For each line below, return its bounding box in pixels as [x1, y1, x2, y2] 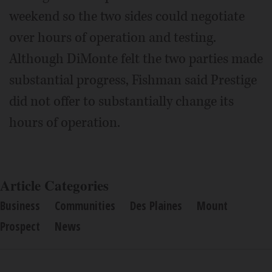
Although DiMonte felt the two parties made [9, 49, 263, 68]
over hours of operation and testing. [9, 28, 216, 47]
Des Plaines [130, 197, 182, 214]
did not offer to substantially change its [9, 92, 234, 110]
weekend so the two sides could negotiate [9, 7, 245, 25]
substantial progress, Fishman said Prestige [9, 70, 257, 89]
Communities [55, 197, 115, 214]
